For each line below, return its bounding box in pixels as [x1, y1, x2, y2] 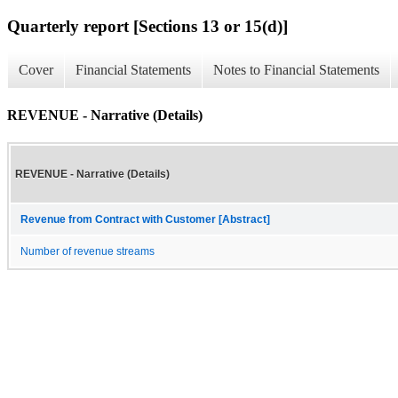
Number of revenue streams [20, 245, 155, 257]
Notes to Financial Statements [213, 62, 379, 78]
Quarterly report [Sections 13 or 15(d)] [7, 16, 288, 36]
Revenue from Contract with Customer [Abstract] [20, 213, 270, 225]
